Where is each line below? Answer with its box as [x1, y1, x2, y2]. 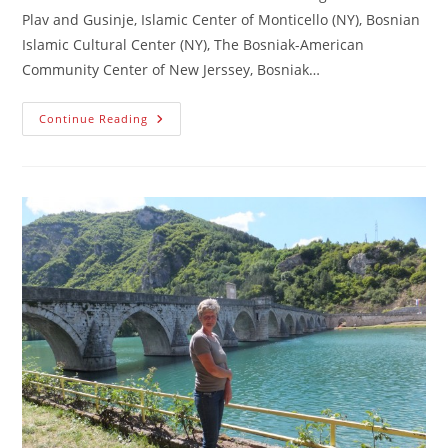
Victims [147, 150, 203, 170]
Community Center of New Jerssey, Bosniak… [22, 59, 321, 79]
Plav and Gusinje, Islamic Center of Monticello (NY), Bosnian [22, 9, 421, 29]
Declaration [147, 108, 236, 128]
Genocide [147, 178, 219, 198]
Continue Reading [39, 110, 149, 126]
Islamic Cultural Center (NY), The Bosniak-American [22, 34, 365, 54]
